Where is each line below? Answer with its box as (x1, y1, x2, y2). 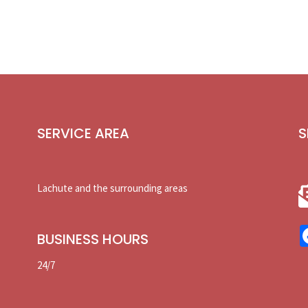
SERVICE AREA (36, 123, 129, 143)
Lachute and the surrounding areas (36, 181, 188, 195)
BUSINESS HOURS (36, 229, 148, 249)
